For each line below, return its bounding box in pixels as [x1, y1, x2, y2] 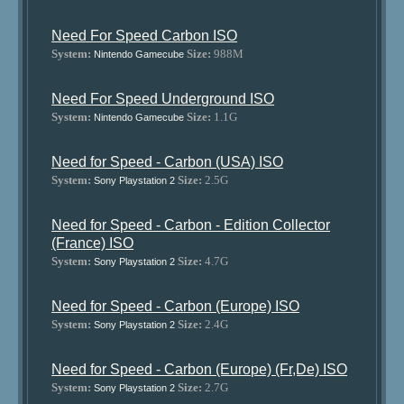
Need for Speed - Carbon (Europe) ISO [51, 298, 300, 314]
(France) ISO [51, 235, 134, 251]
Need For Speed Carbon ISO [51, 28, 238, 43]
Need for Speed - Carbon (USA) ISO [51, 154, 284, 170]
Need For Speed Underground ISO [51, 91, 275, 106]
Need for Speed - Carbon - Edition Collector [51, 217, 331, 233]
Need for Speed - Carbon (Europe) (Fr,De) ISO [51, 362, 348, 377]
